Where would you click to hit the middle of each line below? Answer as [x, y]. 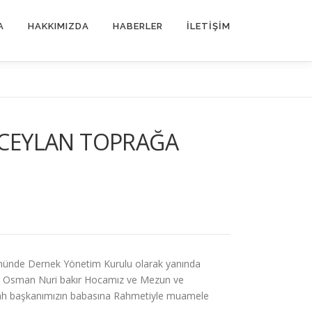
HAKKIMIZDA [58, 26]
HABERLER [138, 26]
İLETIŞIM [209, 26]
